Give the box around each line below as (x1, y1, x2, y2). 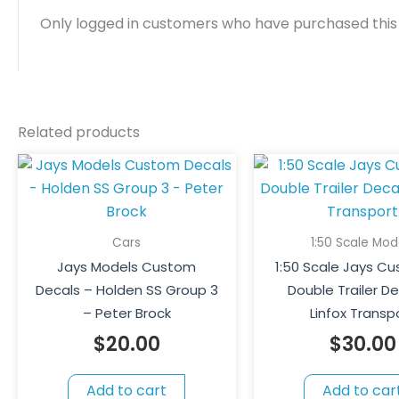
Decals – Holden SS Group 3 (35, 281, 218, 300)
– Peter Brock (82, 304, 171, 323)
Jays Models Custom (57, 257, 197, 277)
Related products (18, 121, 140, 142)
